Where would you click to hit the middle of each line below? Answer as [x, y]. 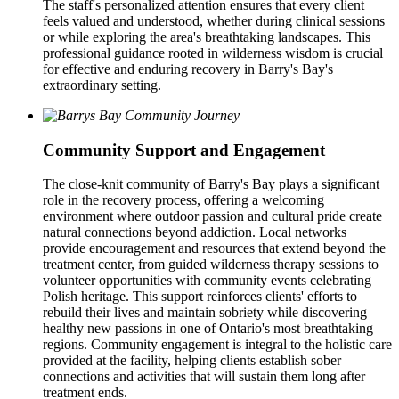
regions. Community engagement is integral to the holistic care [217, 345]
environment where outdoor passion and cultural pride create [212, 216]
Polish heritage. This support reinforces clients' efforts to [200, 297]
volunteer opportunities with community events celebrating [207, 281]
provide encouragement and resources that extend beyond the [214, 248]
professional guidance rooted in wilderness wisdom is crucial [213, 53]
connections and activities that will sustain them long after [204, 377]
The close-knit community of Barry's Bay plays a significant [211, 184]
